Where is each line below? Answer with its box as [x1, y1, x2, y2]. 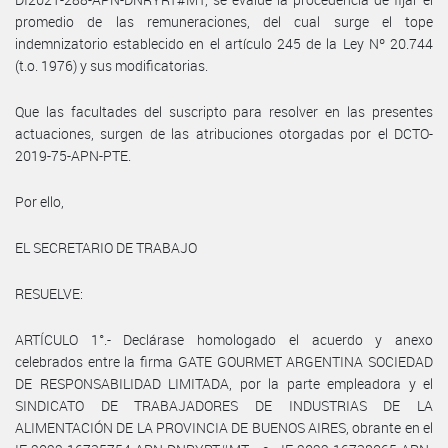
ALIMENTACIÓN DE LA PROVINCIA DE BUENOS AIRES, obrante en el [15, 417, 433, 437]
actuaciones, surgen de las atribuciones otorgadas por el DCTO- [15, 123, 433, 143]
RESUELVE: [15, 283, 83, 303]
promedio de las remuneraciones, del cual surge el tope [15, 11, 433, 31]
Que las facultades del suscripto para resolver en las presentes [15, 101, 433, 121]
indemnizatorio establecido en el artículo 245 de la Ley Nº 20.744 [15, 33, 433, 53]
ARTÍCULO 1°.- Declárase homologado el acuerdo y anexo [15, 329, 433, 349]
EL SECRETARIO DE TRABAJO [15, 237, 197, 257]
